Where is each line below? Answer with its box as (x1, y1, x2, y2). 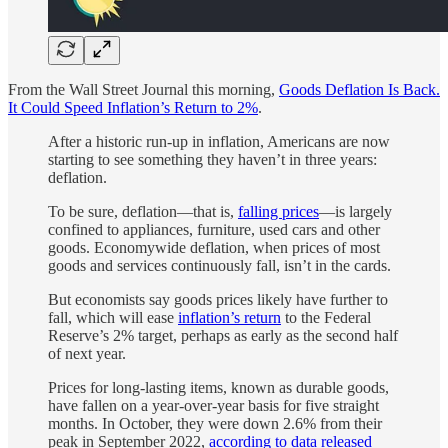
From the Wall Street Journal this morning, (8, 80, 279, 98)
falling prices (238, 202, 319, 220)
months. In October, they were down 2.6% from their (48, 414, 382, 432)
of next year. (48, 344, 126, 362)
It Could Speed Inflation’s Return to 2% (8, 98, 258, 116)
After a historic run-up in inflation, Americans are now (48, 132, 390, 150)
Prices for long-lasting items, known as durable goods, (48, 378, 389, 396)
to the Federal (281, 308, 371, 326)
